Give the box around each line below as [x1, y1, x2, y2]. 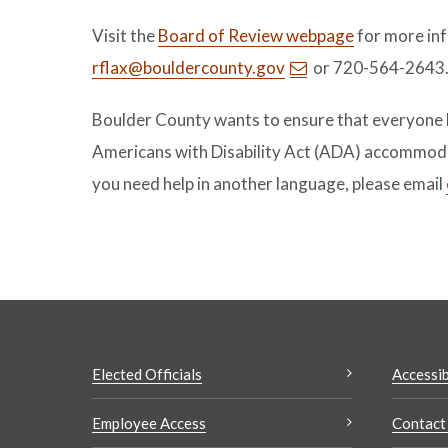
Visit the [92, 25, 158, 46]
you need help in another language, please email [92, 173, 446, 194]
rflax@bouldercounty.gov [92, 57, 285, 78]
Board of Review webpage [158, 25, 354, 46]
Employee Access [92, 414, 206, 432]
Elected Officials [92, 365, 202, 383]
